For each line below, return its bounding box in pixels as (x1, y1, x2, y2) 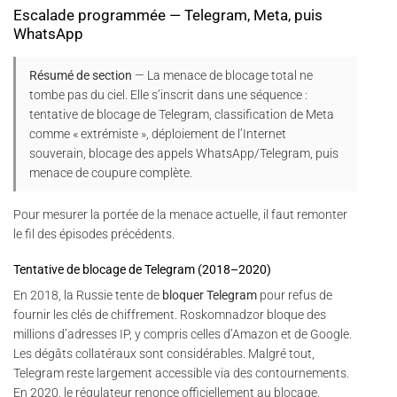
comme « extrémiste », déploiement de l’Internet (29, 127, 286, 142)
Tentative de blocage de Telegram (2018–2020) (13, 262, 271, 277)
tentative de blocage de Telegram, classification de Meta (29, 107, 334, 122)
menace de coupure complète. (29, 166, 192, 181)
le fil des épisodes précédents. (13, 227, 175, 242)
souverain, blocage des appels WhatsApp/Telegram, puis (29, 146, 339, 161)
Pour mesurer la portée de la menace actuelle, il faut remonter (13, 207, 347, 222)
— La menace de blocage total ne (132, 68, 313, 83)
